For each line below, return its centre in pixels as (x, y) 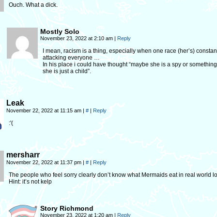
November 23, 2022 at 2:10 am (77, 38)
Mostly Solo (60, 31)
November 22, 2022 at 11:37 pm (45, 162)
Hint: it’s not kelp (30, 182)
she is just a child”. (67, 71)
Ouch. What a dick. (33, 5)
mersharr (23, 155)
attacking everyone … (71, 58)
